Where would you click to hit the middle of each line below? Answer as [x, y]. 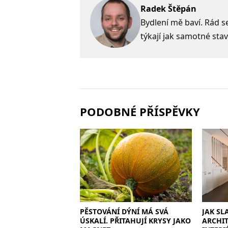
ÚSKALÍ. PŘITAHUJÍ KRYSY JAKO [135, 221]
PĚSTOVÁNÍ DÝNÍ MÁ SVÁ [124, 212]
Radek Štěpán [169, 8]
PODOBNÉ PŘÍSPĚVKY [140, 112]
